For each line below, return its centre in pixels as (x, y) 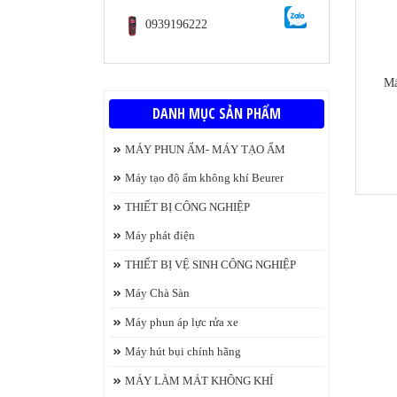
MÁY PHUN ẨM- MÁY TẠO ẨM (205, 149)
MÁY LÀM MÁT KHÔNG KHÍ (199, 381)
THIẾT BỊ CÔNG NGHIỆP (187, 207)
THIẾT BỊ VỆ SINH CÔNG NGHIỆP (210, 265)
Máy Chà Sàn (157, 293)
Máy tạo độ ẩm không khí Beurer (204, 178)
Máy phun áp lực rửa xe (182, 322)
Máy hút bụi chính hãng (183, 351)
